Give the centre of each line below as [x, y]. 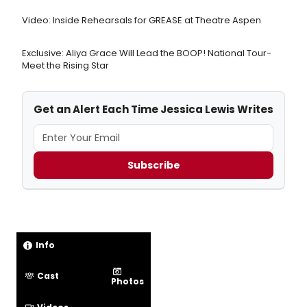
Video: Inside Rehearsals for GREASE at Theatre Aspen [142, 21]
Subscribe [153, 165]
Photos [127, 282]
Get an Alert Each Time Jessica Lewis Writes [153, 110]
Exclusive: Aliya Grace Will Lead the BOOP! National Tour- [147, 53]
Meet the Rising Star [65, 66]
